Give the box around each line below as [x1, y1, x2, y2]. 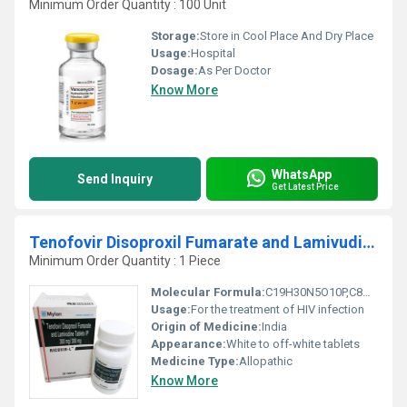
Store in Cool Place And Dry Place [200, 29, 373, 43]
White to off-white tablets [226, 337, 360, 351]
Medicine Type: [151, 354, 239, 368]
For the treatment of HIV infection [191, 303, 364, 316]
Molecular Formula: [151, 285, 265, 299]
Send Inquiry [77, 172, 153, 186]
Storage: [151, 29, 200, 43]
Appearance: [151, 337, 226, 351]
